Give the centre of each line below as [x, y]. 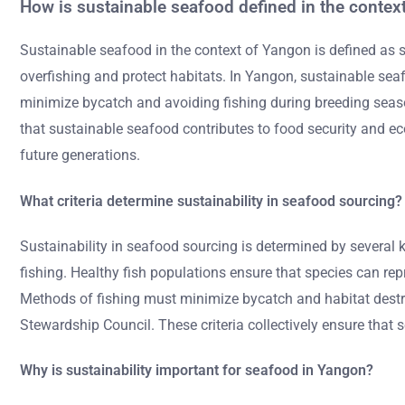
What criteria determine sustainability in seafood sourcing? [211, 201]
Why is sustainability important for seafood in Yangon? [197, 371]
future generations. [80, 155]
